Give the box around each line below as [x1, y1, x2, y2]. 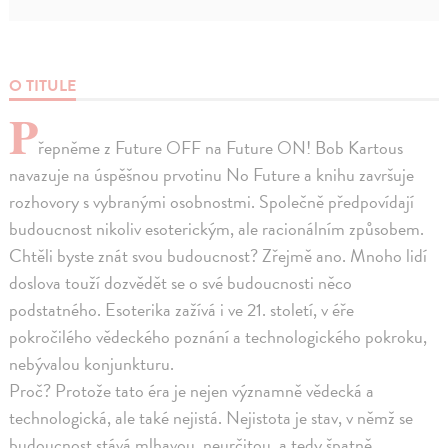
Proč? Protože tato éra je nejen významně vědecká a [9, 377, 375, 405]
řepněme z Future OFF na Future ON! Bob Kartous [38, 134, 404, 162]
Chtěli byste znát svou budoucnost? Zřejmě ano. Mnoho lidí [9, 242, 428, 270]
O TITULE [9, 74, 77, 99]
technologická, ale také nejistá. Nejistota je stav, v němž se [9, 404, 414, 432]
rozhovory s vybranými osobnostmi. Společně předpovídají [9, 188, 415, 216]
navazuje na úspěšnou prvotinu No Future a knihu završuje [9, 161, 415, 189]
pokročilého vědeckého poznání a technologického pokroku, [9, 323, 428, 351]
